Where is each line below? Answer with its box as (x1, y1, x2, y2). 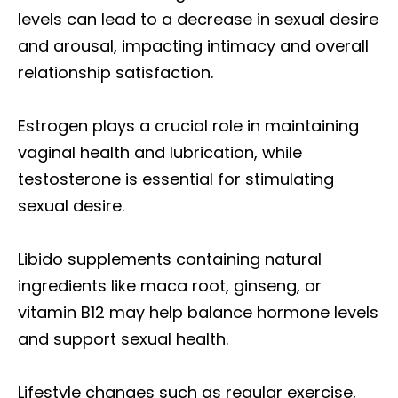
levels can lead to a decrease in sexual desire (18, 8, 378, 30)
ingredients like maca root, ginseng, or (18, 275, 322, 297)
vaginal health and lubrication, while (18, 141, 302, 163)
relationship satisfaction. (18, 61, 213, 84)
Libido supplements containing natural (18, 248, 322, 270)
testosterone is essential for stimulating (18, 168, 334, 190)
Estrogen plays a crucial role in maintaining (18, 115, 359, 137)
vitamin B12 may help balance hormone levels (18, 301, 378, 323)
